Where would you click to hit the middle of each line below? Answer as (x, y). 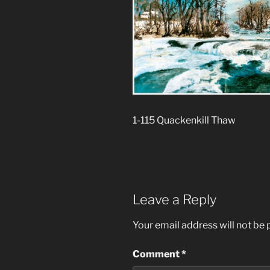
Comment (157, 254)
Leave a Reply (174, 199)
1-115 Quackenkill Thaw (184, 120)
